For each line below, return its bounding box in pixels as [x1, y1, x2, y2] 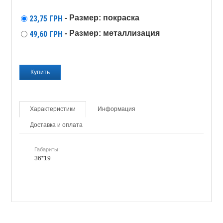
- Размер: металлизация [65, 28, 160, 37]
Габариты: [34, 146, 60, 152]
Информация [98, 105, 135, 112]
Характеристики [30, 105, 76, 112]
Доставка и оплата [30, 121, 83, 128]
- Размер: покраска [65, 13, 139, 22]
